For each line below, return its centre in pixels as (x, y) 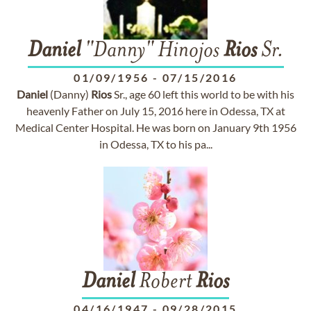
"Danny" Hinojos (152, 51)
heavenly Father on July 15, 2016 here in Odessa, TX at (155, 111)
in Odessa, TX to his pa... (155, 144)
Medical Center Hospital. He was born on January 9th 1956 (155, 127)
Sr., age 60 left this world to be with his (203, 94)
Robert (165, 283)
